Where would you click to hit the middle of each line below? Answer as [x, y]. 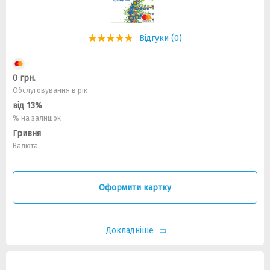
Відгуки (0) [161, 38]
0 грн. [24, 78]
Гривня [27, 133]
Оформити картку [135, 187]
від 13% [27, 106]
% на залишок [37, 118]
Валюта [25, 146]
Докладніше [130, 231]
